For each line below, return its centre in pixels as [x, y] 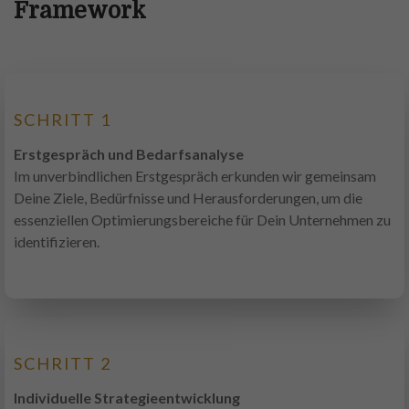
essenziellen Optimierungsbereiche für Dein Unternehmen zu [202, 220]
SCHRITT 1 [63, 120]
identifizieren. [57, 242]
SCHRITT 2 [63, 364]
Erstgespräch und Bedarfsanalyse [129, 154]
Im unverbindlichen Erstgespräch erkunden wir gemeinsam [195, 176]
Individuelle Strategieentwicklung [127, 398]
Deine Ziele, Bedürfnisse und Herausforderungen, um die [188, 198]
